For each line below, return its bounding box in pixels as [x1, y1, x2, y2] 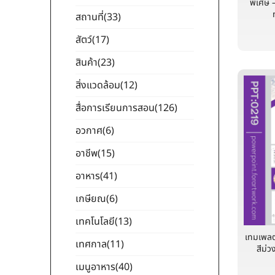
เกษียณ [76, 192, 106, 206]
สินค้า [76, 55, 98, 70]
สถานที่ [76, 10, 104, 25]
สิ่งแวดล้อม [76, 78, 120, 93]
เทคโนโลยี [76, 214, 115, 229]
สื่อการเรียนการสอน [76, 101, 155, 115]
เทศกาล [76, 237, 107, 252]
